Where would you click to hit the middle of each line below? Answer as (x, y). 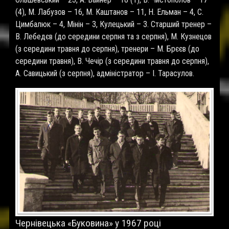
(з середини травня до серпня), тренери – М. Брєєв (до (107, 49)
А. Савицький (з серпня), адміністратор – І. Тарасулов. (105, 73)
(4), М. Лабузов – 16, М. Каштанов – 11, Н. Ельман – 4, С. (109, 12)
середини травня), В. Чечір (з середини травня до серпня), (112, 61)
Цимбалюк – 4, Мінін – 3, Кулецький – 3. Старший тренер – (113, 24)
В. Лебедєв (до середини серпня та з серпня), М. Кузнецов (113, 37)
